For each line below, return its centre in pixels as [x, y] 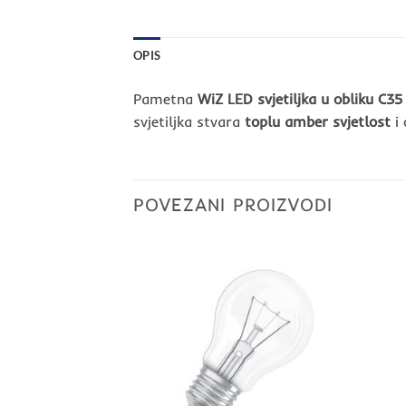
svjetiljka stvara [189, 121]
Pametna [165, 98]
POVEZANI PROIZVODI [233, 204]
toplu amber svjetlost [318, 121]
